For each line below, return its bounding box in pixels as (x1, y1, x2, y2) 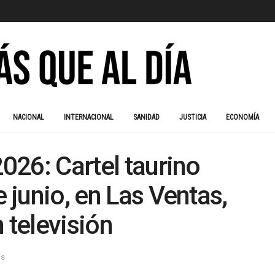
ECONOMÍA (226, 113, 259, 122)
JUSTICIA (179, 113, 206, 122)
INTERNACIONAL (64, 113, 114, 122)
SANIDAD (133, 113, 160, 122)
